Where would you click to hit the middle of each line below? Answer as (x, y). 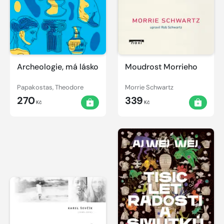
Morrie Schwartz (149, 87)
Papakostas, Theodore (50, 87)
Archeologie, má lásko (58, 66)
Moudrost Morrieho (161, 66)
